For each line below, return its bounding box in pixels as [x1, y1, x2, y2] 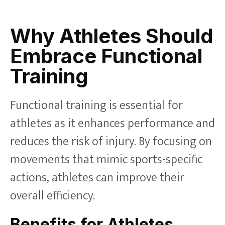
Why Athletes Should [10, 23, 213, 48]
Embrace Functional [10, 43, 202, 68]
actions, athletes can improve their [10, 167, 184, 188]
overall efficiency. [10, 185, 95, 206]
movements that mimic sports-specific [10, 149, 202, 170]
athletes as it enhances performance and [10, 113, 215, 134]
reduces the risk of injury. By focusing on [10, 131, 212, 152]
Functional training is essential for [10, 95, 183, 116]
